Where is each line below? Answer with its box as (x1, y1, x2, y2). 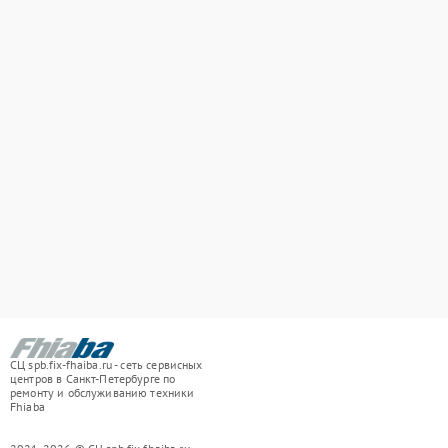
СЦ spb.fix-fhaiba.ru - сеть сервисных (10, 357, 203, 373)
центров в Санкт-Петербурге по (10, 371, 176, 387)
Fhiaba (10, 399, 45, 415)
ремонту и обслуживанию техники (10, 385, 195, 401)
